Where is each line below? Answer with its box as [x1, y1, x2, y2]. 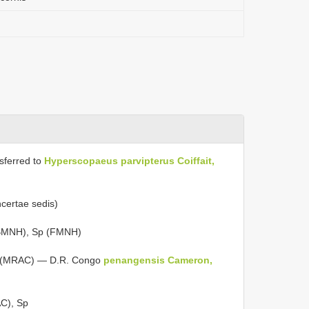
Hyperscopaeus [44, 155, 118, 166]
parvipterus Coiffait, [121, 155, 215, 166]
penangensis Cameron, [103, 255, 212, 266]
